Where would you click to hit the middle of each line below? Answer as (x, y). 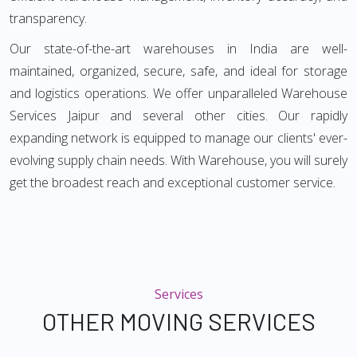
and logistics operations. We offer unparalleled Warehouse (178, 93)
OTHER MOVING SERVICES (178, 321)
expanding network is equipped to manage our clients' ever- (178, 138)
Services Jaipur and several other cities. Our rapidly (178, 116)
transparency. (48, 18)
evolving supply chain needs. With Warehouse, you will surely (178, 160)
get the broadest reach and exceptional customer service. (173, 182)
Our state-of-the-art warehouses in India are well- (178, 49)
